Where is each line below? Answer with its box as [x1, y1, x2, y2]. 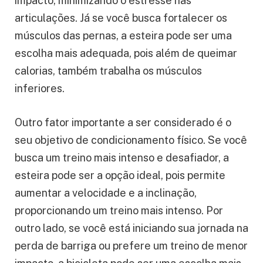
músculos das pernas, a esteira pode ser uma [15, 29, 232, 42]
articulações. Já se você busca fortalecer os [15, 12, 227, 25]
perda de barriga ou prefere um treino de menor [15, 239, 248, 252]
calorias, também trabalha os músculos [15, 65, 202, 77]
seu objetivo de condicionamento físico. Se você [15, 133, 247, 146]
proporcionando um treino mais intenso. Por [15, 204, 223, 217]
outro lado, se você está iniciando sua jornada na [15, 221, 248, 234]
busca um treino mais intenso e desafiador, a [15, 151, 229, 164]
